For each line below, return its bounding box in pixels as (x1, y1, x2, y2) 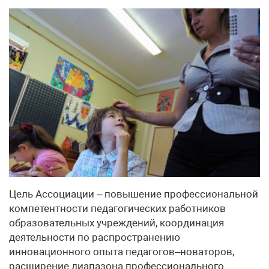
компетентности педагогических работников (9, 202, 226, 214)
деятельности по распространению (9, 231, 180, 243)
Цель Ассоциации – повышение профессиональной (9, 187, 258, 200)
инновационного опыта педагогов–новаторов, (9, 245, 234, 258)
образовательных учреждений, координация (9, 216, 224, 229)
